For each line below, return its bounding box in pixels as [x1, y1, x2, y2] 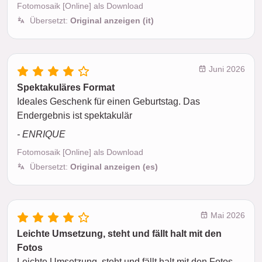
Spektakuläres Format [17, 82, 115, 93]
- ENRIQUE [17, 129, 65, 140]
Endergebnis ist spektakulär [17, 111, 132, 121]
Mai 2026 [208, 211, 245, 220]
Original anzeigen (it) [70, 16, 154, 26]
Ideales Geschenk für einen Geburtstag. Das [17, 96, 200, 107]
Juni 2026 [206, 64, 245, 74]
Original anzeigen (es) [70, 162, 158, 172]
